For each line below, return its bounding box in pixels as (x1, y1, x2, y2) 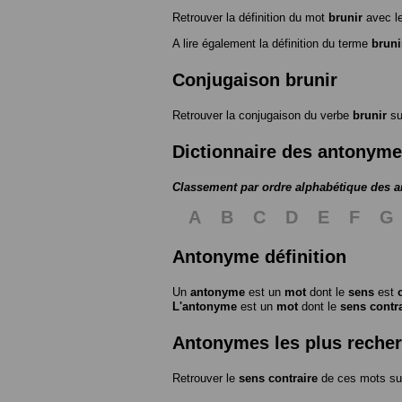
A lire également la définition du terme (172, 36, 371, 50)
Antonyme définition (172, 246, 346, 267)
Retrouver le (172, 371, 239, 385)
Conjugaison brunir (172, 69, 337, 90)
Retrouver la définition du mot (172, 10, 328, 24)
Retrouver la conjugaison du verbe (172, 108, 353, 122)
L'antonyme (172, 299, 237, 313)
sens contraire (239, 371, 318, 385)
